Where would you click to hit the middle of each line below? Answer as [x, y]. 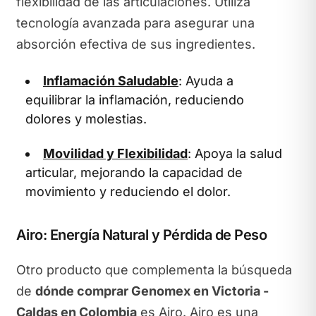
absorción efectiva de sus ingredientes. [135, 44]
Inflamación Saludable [111, 80]
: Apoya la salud [235, 153]
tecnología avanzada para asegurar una [135, 23]
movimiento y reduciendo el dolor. [128, 192]
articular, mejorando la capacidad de [134, 172]
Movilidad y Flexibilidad [115, 153]
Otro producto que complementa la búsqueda [154, 269]
